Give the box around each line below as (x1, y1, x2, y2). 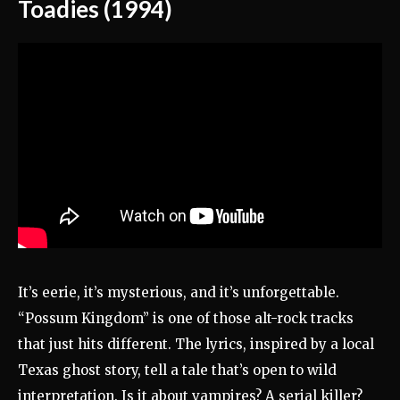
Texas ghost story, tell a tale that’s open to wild (18, 361, 337, 379)
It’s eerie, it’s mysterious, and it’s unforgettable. (18, 283, 339, 301)
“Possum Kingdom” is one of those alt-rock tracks (18, 309, 354, 327)
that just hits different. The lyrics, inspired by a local (18, 335, 374, 353)
